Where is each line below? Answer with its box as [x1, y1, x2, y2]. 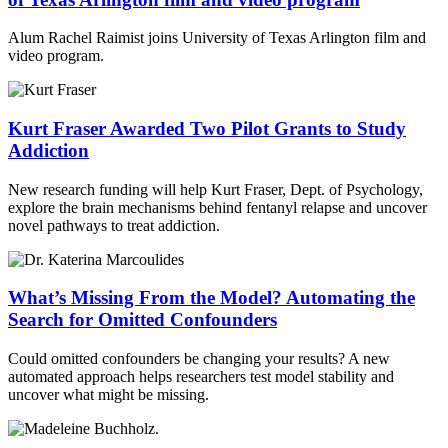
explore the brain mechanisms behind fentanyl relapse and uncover [8, 198, 427, 216]
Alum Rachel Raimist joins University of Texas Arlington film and [8, 29, 426, 47]
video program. [8, 47, 104, 65]
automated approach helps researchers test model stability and [8, 368, 394, 386]
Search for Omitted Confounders [8, 309, 277, 331]
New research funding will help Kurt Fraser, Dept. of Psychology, [8, 180, 423, 198]
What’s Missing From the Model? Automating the [8, 287, 415, 309]
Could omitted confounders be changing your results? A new [8, 350, 390, 368]
